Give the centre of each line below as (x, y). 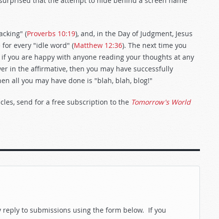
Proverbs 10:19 (51, 33)
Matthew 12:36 (98, 45)
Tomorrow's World (161, 102)
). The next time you (154, 45)
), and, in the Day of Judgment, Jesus (134, 33)
